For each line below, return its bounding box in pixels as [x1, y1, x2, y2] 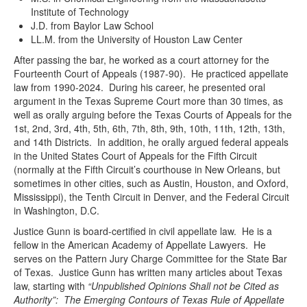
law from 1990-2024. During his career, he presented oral [14, 80, 265, 94]
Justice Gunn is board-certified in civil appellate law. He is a [14, 224, 272, 238]
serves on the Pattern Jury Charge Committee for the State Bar [14, 251, 287, 265]
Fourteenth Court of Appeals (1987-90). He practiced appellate [14, 66, 288, 80]
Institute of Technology [31, 5, 129, 19]
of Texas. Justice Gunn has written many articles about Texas [14, 265, 282, 279]
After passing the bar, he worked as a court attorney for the [14, 53, 269, 66]
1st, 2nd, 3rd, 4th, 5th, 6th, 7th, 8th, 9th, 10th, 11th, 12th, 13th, [14, 121, 285, 135]
